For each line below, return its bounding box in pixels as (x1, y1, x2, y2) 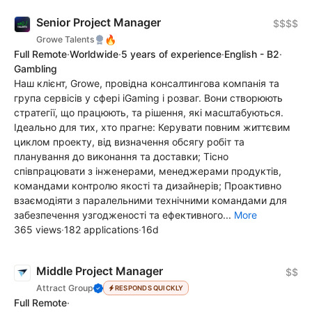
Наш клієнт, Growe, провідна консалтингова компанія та (14, 77, 279, 90)
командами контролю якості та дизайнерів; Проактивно (14, 180, 281, 192)
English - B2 (224, 48, 279, 61)
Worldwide (70, 48, 118, 61)
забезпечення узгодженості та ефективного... (14, 209, 234, 221)
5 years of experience (121, 48, 221, 61)
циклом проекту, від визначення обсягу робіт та (14, 136, 244, 148)
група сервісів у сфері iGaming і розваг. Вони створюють (14, 92, 283, 104)
